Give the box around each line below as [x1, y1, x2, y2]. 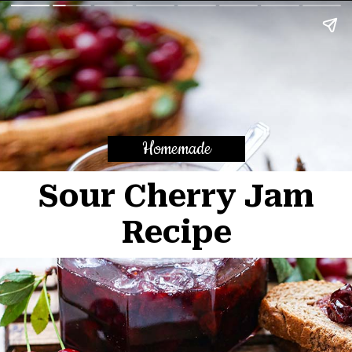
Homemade [141, 137, 211, 160]
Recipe [121, 214, 232, 251]
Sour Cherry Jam [38, 178, 315, 214]
